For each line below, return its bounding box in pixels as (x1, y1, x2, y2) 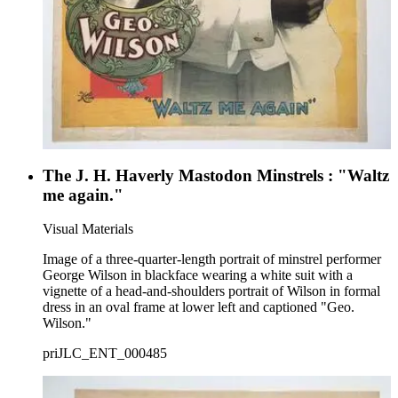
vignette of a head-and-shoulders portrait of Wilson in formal (43, 283, 380, 299)
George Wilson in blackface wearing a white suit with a (43, 267, 353, 283)
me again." (43, 185, 123, 204)
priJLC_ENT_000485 (43, 346, 167, 362)
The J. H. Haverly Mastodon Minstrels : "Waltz (43, 165, 389, 185)
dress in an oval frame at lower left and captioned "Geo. (43, 299, 354, 315)
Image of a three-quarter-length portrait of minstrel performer (43, 251, 381, 267)
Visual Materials (43, 221, 133, 237)
